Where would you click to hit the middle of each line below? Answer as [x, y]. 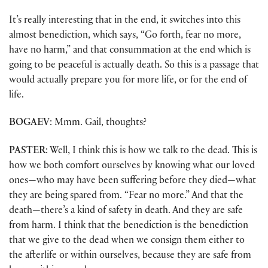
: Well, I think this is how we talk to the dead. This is [151, 151]
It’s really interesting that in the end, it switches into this [125, 22]
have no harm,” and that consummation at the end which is [130, 51]
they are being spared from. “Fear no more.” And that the [126, 196]
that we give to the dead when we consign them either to [127, 241]
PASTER [27, 151]
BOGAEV [29, 124]
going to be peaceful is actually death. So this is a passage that [134, 66]
